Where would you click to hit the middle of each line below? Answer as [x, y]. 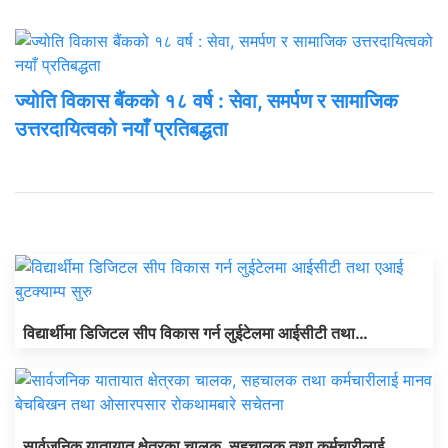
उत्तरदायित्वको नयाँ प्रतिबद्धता [121, 129]
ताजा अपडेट [50, 219]
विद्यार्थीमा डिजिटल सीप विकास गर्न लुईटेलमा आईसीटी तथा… [195, 333]
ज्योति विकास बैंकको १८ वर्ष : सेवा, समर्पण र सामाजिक [206, 101]
